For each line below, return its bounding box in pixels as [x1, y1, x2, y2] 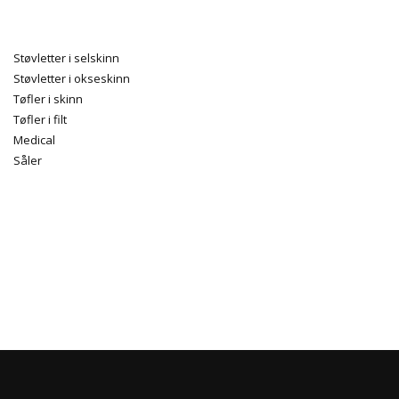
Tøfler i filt [13, 111, 67, 127]
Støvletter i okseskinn [13, 70, 130, 86]
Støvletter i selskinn [13, 50, 119, 66]
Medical [13, 132, 55, 148]
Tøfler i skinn [13, 91, 83, 107]
